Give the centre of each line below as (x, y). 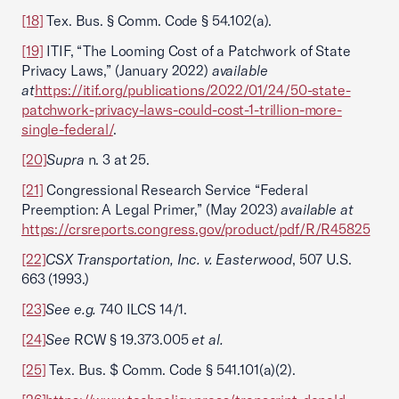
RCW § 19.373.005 (131, 339)
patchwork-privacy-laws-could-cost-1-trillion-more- (182, 110)
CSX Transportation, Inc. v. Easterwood (169, 259)
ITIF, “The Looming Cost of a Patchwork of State (197, 51)
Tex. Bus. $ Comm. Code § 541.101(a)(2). (171, 370)
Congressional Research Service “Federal (175, 190)
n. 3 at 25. (122, 159)
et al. (208, 339)
